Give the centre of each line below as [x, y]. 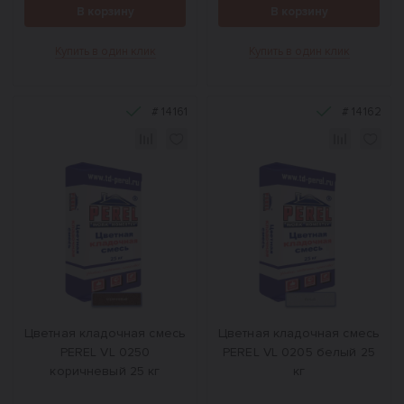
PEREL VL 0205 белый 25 [299, 352]
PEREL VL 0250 [105, 352]
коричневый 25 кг [105, 371]
